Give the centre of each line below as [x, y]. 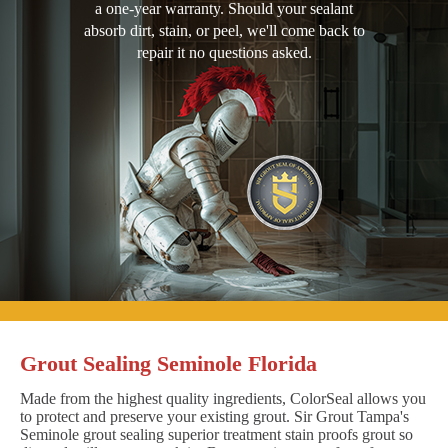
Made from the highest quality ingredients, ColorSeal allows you [223, 398]
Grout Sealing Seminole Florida [168, 363]
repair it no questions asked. [224, 52]
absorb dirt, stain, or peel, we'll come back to [224, 30]
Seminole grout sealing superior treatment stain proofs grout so [216, 434]
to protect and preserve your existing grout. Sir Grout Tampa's [214, 416]
